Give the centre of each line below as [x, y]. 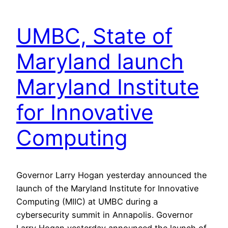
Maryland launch [100, 61]
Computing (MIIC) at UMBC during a [87, 201]
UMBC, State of [94, 36]
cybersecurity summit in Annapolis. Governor [105, 215]
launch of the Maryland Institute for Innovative [107, 188]
